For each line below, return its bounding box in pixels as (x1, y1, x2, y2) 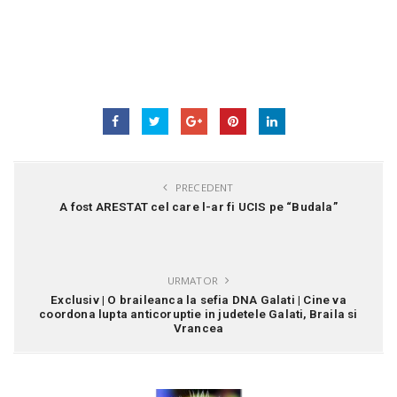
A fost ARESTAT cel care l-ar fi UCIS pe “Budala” (59, 199, 338, 214)
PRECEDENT (172, 181, 234, 195)
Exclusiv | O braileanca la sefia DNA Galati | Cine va (51, 292, 346, 307)
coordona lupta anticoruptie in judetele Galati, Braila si (39, 307, 358, 322)
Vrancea (173, 321, 224, 336)
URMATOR (167, 274, 222, 288)
